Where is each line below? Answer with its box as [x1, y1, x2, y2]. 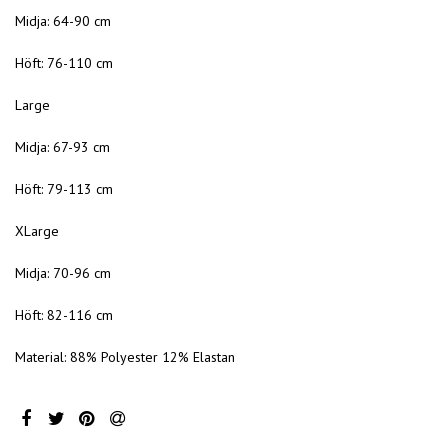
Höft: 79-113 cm [15, 180, 113, 199]
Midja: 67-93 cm [15, 138, 110, 157]
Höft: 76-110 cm [15, 54, 113, 73]
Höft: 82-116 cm [15, 306, 113, 325]
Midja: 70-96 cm [15, 264, 111, 283]
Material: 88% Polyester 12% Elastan [15, 348, 235, 367]
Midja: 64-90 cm [15, 12, 111, 31]
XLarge [15, 222, 59, 241]
